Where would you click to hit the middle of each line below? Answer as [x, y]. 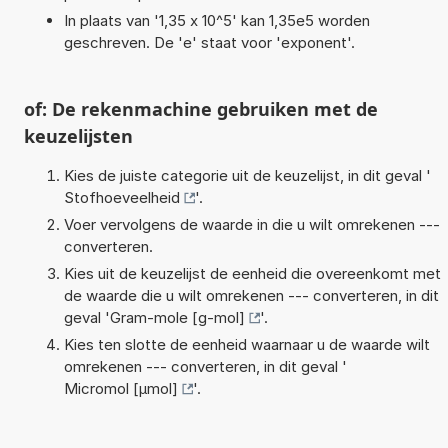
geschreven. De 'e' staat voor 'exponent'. [209, 42]
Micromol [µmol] [120, 388]
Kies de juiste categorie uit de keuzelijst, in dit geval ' [247, 175]
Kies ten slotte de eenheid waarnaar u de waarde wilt [246, 344]
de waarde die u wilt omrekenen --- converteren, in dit [251, 295]
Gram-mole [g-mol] [177, 317]
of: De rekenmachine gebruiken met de [200, 108]
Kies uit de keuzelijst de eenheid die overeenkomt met [252, 273]
